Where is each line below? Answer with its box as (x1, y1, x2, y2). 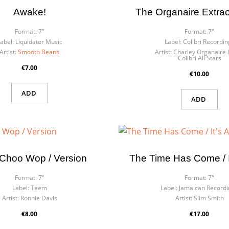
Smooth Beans (18, 48, 60, 57)
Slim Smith (193, 194, 224, 203)
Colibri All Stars (177, 54, 221, 63)
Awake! (13, 7, 46, 18)
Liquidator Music (15, 37, 62, 47)
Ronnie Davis (20, 194, 57, 203)
